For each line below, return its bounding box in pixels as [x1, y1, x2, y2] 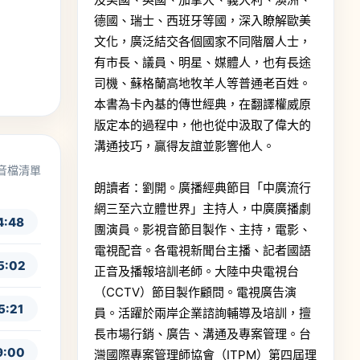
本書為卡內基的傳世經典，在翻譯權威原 [94, 96, 311, 112]
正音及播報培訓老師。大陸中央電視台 [94, 263, 299, 279]
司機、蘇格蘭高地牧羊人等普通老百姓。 [94, 75, 311, 91]
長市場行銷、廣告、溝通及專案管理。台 [94, 325, 311, 342]
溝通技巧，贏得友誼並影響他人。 [94, 137, 275, 153]
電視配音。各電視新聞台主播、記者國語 [94, 242, 311, 258]
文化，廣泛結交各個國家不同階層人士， [94, 33, 311, 49]
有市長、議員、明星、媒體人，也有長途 [94, 54, 311, 70]
